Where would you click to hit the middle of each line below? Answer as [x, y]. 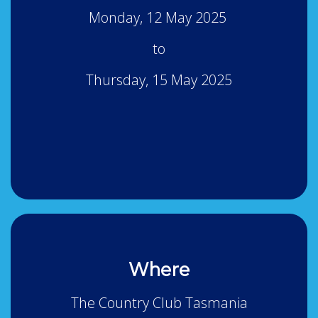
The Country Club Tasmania [159, 303]
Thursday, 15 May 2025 [159, 80]
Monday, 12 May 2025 [159, 18]
